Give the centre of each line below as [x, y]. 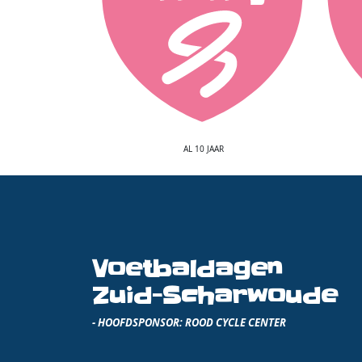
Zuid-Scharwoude [215, 296]
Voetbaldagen [187, 269]
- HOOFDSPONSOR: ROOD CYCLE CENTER [189, 322]
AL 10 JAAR [204, 149]
